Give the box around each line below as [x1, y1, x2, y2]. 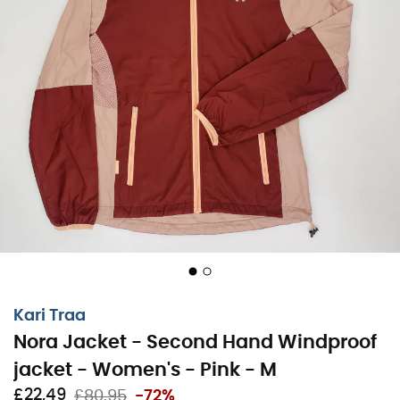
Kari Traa [13, 307, 86, 324]
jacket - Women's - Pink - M [13, 360, 277, 379]
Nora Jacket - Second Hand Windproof [13, 332, 377, 352]
